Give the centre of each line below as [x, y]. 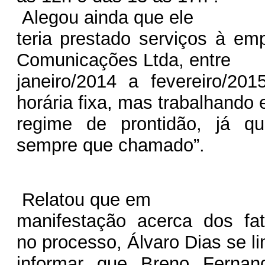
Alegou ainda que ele [105, 17]
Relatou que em [83, 199]
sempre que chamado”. [110, 145]
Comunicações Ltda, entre [123, 60]
